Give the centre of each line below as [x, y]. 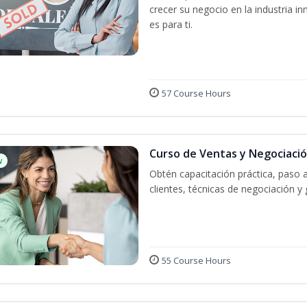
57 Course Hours [196, 93]
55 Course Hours [196, 261]
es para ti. [171, 24]
